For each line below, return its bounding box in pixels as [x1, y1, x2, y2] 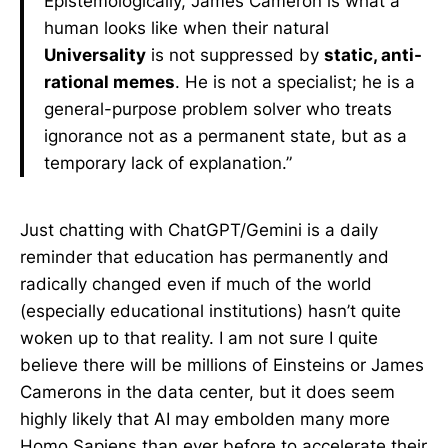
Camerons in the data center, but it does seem [20, 382, 395, 402]
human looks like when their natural [44, 18, 329, 38]
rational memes [44, 72, 175, 92]
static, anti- [324, 45, 422, 65]
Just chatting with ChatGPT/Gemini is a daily [20, 220, 378, 240]
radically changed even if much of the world [20, 274, 372, 294]
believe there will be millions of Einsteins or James [20, 355, 424, 375]
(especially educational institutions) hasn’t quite [20, 301, 401, 321]
